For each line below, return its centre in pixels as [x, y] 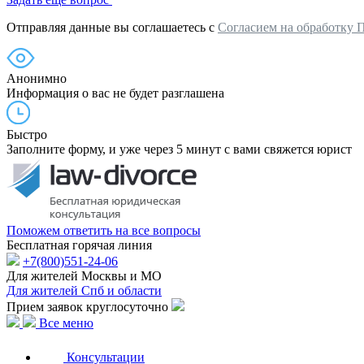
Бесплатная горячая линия [79, 245]
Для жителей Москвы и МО [84, 276]
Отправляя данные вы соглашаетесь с [112, 27]
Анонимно [37, 78]
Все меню [66, 323]
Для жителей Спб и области [84, 290]
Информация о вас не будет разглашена [115, 93]
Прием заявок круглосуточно [87, 307]
